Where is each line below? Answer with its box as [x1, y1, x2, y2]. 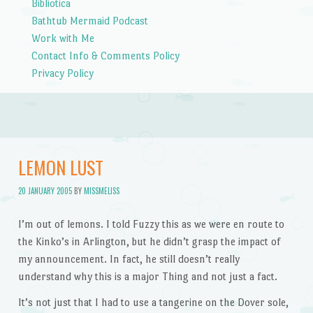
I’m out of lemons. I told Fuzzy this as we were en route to [17, 217, 284, 230]
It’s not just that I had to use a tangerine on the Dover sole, [17, 296, 289, 309]
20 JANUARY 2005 [17, 184, 72, 196]
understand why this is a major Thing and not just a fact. [17, 270, 277, 282]
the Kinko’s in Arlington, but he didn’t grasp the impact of [17, 235, 281, 247]
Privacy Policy [31, 66, 94, 79]
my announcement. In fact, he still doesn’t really [17, 252, 240, 265]
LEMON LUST [17, 154, 103, 182]
